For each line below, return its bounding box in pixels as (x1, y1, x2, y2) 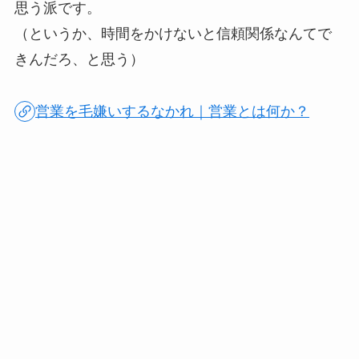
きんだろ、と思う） (14, 50, 144, 67)
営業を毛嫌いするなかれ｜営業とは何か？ (35, 103, 310, 119)
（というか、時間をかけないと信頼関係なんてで (14, 25, 332, 42)
